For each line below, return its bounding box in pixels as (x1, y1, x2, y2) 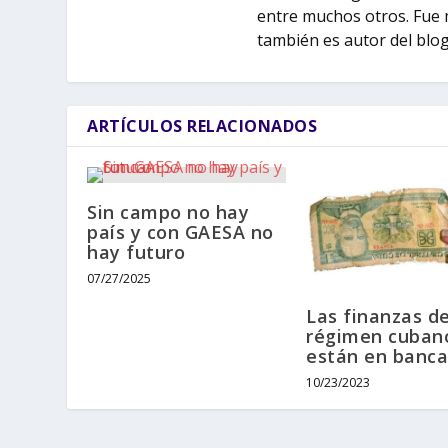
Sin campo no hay (87, 200, 250, 225)
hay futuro (87, 240, 186, 265)
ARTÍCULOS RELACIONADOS (87, 115, 318, 138)
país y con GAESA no (87, 220, 274, 245)
